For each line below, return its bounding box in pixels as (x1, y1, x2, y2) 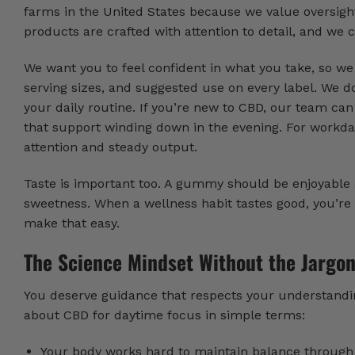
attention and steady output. (24, 139, 197, 155)
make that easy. (24, 215, 120, 231)
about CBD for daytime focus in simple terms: (24, 307, 305, 323)
